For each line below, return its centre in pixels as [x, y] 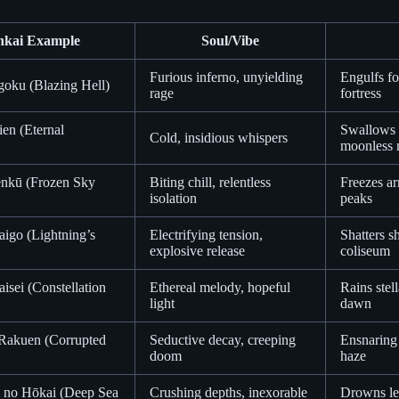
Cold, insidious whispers [219, 138]
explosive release [197, 251]
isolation [173, 199]
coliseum [365, 251]
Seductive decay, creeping [223, 340]
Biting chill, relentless [210, 183]
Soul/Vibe [230, 41]
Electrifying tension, [206, 235]
